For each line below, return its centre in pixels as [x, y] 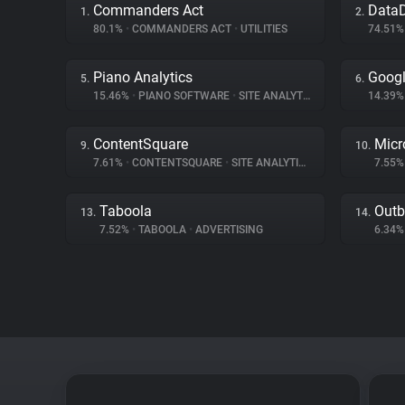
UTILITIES [263, 29]
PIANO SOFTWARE [184, 96]
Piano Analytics [143, 77]
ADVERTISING [228, 230]
